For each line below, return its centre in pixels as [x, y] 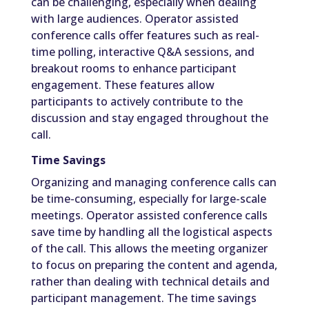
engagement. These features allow [122, 85]
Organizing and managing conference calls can [153, 182]
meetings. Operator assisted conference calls [149, 216]
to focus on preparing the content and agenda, [154, 265]
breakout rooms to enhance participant [133, 69]
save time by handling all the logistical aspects [151, 232]
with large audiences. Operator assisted [134, 19]
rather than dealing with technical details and [150, 282]
